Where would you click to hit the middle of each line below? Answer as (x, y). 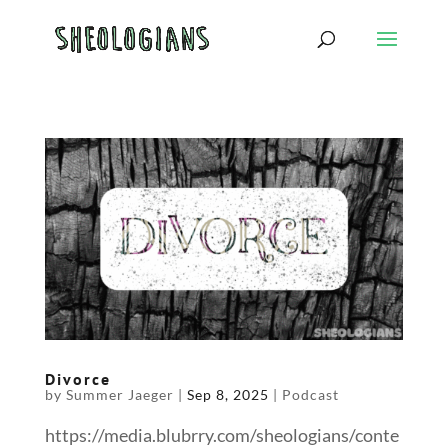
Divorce (77, 378)
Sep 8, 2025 (227, 394)
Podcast (310, 394)
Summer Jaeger (119, 394)
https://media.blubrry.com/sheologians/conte (221, 434)
